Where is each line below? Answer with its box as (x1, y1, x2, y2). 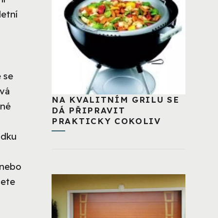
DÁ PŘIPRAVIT (52, 105, 126, 115)
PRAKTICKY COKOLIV (52, 115, 161, 126)
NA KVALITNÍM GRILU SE (52, 94, 180, 105)
